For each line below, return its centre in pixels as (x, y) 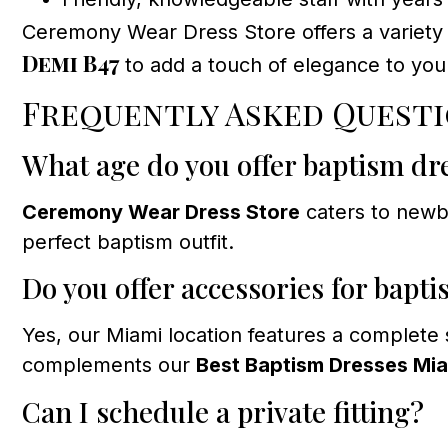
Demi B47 (70, 62)
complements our (109, 365)
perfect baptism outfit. (128, 241)
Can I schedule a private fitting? (223, 411)
